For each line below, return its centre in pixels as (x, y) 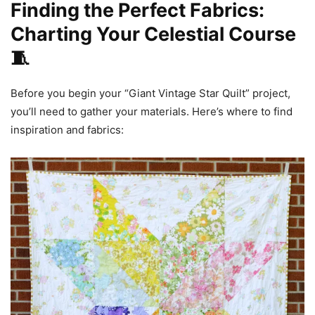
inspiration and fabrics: (67, 130)
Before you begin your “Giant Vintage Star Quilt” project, (150, 93)
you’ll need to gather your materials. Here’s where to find (152, 111)
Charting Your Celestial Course (153, 34)
